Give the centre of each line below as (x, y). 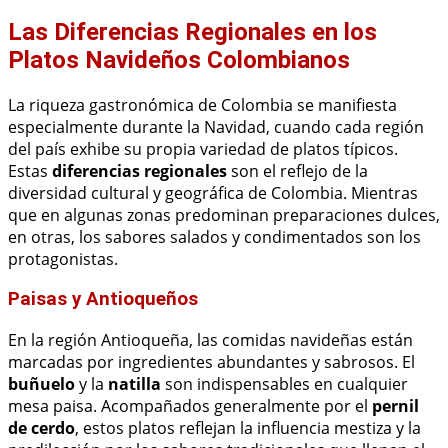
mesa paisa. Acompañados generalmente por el (190, 406)
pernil (395, 406)
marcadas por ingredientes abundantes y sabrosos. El (211, 362)
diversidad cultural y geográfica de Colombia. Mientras (213, 192)
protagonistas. (63, 258)
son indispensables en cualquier (284, 384)
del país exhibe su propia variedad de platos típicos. (203, 148)
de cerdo (41, 428)
